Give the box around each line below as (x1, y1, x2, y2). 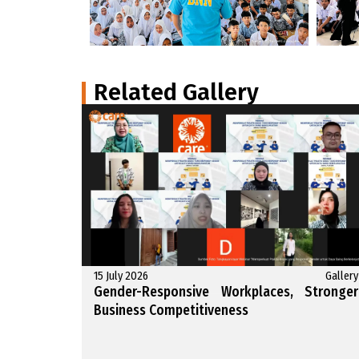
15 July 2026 (94, 269, 148, 284)
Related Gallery (94, 78, 259, 107)
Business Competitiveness (94, 302, 248, 320)
